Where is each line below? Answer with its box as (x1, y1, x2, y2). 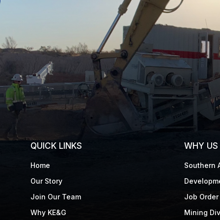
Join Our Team (30, 192, 81, 201)
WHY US (184, 141, 218, 151)
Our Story (30, 177, 62, 186)
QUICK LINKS (30, 141, 82, 151)
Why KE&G (30, 208, 66, 217)
